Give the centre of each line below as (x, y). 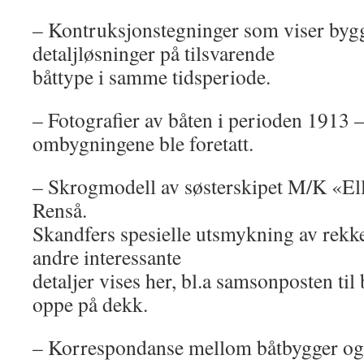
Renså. (60, 210)
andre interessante (107, 257)
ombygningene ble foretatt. (143, 143)
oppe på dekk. (90, 304)
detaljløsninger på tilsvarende (154, 53)
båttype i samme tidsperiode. (152, 76)
